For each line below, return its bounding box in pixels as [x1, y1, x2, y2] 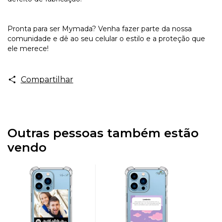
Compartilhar [20, 74, 73, 84]
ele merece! [7, 44, 49, 53]
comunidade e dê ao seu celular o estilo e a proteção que [7, 34, 205, 43]
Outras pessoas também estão [7, 125, 199, 140]
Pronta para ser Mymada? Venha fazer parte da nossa [7, 24, 192, 33]
